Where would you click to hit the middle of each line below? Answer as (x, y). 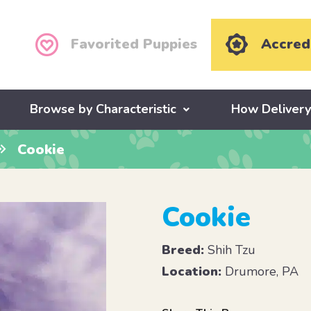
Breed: (183, 250)
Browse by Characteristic (103, 109)
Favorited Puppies (134, 44)
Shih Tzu (230, 250)
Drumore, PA (260, 272)
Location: (192, 272)
